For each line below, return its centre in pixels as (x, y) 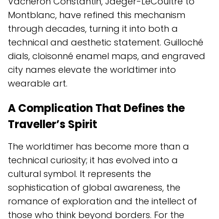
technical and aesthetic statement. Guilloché (106, 43)
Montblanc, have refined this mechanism (97, 15)
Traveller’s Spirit (53, 125)
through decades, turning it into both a (93, 29)
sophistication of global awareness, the (94, 188)
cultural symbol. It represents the (79, 174)
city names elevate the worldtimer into (92, 70)
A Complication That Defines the (96, 109)
